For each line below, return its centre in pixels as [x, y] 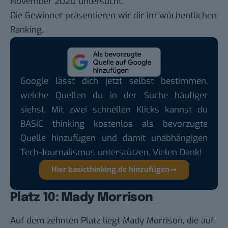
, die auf [198, 220]
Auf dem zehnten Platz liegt [66, 220]
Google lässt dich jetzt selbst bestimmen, [114, 81]
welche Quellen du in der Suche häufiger [114, 95]
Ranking [26, 30]
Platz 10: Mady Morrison [82, 197]
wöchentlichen [188, 15]
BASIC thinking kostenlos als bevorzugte [114, 124]
